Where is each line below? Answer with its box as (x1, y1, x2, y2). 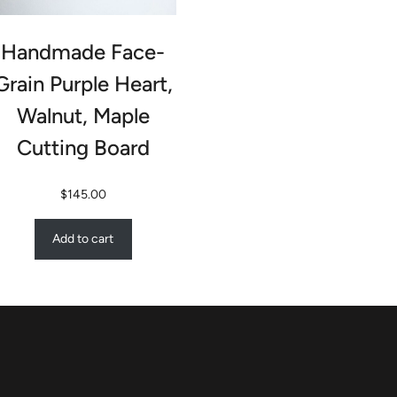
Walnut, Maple (16, 103, 150, 129)
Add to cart (52, 231, 114, 247)
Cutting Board (16, 135, 150, 161)
